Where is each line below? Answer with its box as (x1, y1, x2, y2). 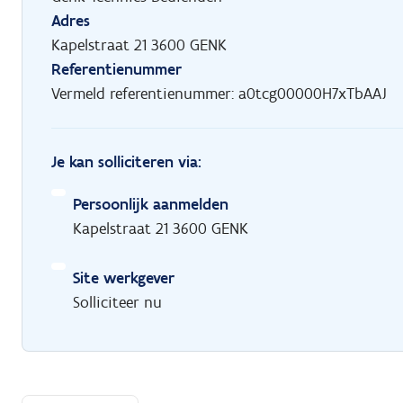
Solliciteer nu (73, 291, 162, 312)
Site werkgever (73, 267, 175, 288)
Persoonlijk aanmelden (73, 193, 228, 214)
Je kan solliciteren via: (51, 151, 201, 172)
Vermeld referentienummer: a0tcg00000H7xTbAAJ (51, 83, 387, 103)
